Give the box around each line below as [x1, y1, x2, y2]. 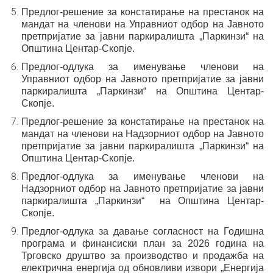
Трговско [21, 250, 66, 261]
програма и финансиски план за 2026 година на [21, 238, 264, 249]
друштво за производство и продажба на [66, 250, 264, 261]
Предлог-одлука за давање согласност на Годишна [21, 226, 264, 236]
